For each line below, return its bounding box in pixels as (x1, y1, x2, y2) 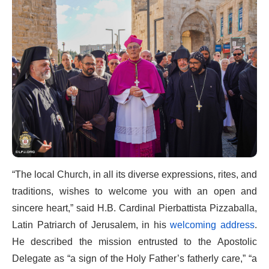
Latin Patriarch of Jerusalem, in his (12, 214, 171, 235)
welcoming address (170, 214, 255, 235)
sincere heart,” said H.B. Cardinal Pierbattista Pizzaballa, (12, 198, 257, 219)
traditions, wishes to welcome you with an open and (12, 181, 257, 202)
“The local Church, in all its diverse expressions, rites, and (12, 164, 257, 185)
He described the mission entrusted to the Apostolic (12, 231, 257, 252)
